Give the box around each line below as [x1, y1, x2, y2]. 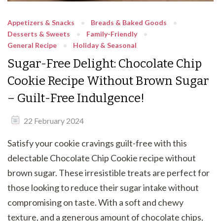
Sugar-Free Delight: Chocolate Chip [7, 56, 202, 71]
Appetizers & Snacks [7, 18, 74, 27]
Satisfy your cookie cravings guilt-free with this [7, 138, 187, 148]
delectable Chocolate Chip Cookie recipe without [7, 152, 196, 163]
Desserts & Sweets [7, 29, 70, 38]
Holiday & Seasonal [73, 40, 137, 49]
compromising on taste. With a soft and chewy [7, 197, 184, 208]
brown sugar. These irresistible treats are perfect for [7, 167, 210, 178]
